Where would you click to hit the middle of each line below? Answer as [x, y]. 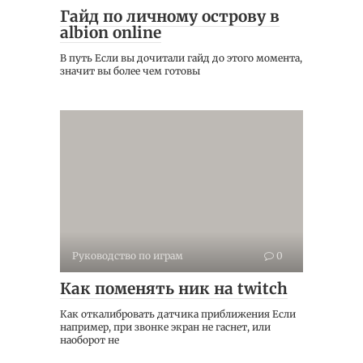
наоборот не [90, 340]
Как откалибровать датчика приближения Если [178, 314]
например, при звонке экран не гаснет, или [165, 327]
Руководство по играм [128, 256]
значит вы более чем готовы [130, 71]
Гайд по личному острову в [170, 17]
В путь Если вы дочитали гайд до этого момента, [181, 58]
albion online [111, 33]
